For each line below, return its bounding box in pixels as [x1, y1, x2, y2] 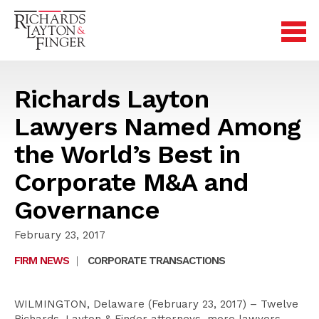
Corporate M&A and [14, 167, 249, 197]
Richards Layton [14, 84, 209, 114]
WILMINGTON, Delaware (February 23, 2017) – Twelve [14, 298, 298, 310]
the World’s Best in [14, 140, 240, 169]
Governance [14, 195, 159, 225]
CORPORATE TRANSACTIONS [88, 254, 225, 267]
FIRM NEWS [14, 254, 69, 267]
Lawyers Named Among [14, 112, 300, 142]
